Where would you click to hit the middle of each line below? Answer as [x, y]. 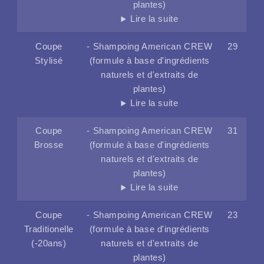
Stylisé [49, 61]
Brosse [49, 145]
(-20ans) [49, 244]
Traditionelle [49, 230]
